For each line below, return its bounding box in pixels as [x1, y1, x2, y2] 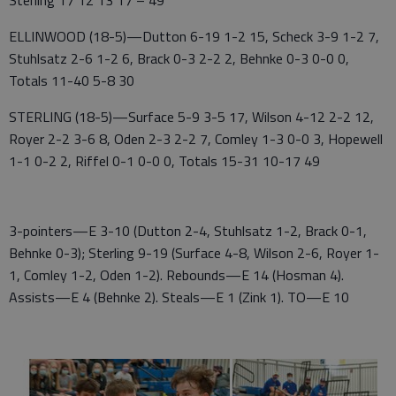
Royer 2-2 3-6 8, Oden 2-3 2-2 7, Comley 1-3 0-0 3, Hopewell [9, 128, 383, 150]
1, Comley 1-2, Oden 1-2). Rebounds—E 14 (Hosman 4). [9, 264, 344, 286]
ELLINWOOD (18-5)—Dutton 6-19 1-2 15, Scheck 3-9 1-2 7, [9, 26, 379, 48]
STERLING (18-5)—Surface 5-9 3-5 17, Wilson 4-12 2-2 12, [9, 106, 374, 128]
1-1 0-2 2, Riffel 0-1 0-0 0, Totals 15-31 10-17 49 [9, 150, 320, 172]
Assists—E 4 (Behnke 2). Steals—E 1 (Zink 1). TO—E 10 [9, 286, 349, 308]
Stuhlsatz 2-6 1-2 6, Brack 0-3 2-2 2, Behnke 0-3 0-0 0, [9, 48, 349, 70]
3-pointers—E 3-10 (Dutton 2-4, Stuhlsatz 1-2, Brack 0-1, [9, 220, 367, 242]
